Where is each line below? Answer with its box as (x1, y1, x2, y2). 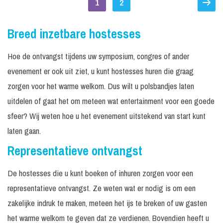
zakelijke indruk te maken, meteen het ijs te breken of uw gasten (7, 197, 207, 209)
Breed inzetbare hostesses (7, 25, 141, 42)
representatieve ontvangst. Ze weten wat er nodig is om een (7, 182, 196, 194)
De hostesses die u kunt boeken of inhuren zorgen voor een (7, 167, 193, 179)
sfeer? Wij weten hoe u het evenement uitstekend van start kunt (7, 110, 206, 121)
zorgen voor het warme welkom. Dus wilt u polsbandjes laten (7, 80, 194, 92)
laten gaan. (7, 125, 41, 136)
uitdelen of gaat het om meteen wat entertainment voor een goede (7, 95, 215, 107)
